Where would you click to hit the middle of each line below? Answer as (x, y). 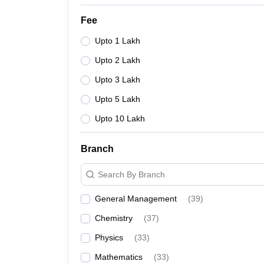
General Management (136, 199)
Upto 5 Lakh (118, 99)
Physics (109, 237)
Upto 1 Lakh (118, 41)
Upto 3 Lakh (118, 80)
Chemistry (114, 218)
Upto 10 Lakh (120, 118)
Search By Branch (131, 174)
